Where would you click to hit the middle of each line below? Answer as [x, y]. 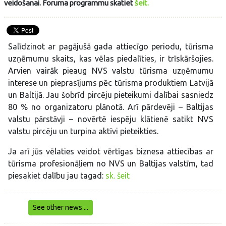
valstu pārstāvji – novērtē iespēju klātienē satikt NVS [111, 119]
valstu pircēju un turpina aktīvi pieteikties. [83, 131]
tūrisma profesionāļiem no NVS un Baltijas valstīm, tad [111, 163]
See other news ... [61, 208]
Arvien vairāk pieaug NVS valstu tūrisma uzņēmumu [111, 71]
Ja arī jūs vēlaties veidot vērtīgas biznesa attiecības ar [111, 151]
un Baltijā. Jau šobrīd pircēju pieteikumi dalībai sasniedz [111, 95]
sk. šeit [118, 176]
